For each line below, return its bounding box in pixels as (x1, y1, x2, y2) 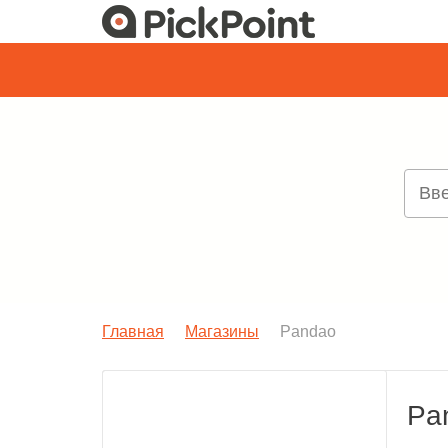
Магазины (185, 323, 259, 340)
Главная (102, 323, 164, 340)
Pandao (280, 323, 336, 340)
